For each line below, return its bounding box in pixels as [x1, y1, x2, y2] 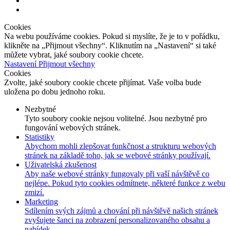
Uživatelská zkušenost [25, 160, 97, 169]
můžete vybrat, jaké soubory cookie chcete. [4, 50, 144, 60]
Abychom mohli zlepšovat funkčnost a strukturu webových [25, 142, 216, 151]
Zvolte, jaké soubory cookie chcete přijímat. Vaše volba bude [4, 78, 201, 87]
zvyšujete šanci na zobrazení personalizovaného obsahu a [25, 216, 210, 225]
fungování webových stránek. [25, 123, 121, 132]
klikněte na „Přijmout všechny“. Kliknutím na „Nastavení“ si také [4, 41, 216, 50]
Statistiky [25, 132, 54, 142]
